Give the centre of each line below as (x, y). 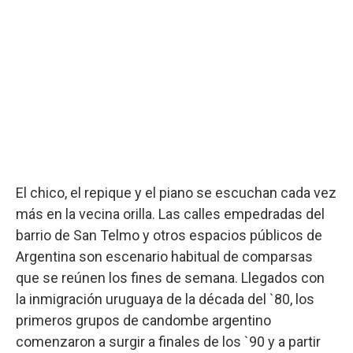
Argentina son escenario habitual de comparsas (164, 257)
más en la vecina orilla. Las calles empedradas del (170, 214)
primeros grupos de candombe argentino (143, 321)
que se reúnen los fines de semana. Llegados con (170, 278)
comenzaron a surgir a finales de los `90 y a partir (168, 342)
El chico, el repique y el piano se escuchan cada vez (176, 193)
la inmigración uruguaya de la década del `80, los (165, 299)
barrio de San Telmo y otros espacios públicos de (169, 236)
